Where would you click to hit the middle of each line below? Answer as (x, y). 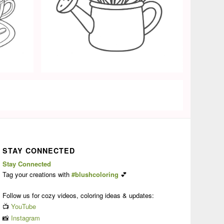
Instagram (26, 218)
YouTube (24, 206)
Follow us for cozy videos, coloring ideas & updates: (78, 195)
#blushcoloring (95, 174)
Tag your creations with (37, 174)
